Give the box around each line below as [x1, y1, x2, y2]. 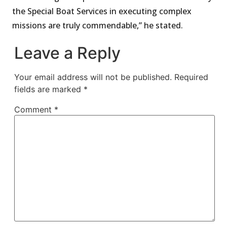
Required [174, 72, 208, 83]
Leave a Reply [14, 43, 121, 63]
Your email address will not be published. [14, 72, 172, 83]
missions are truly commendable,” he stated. [12, 19, 183, 31]
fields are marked [14, 84, 84, 95]
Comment [14, 104, 54, 115]
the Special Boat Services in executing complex [12, 5, 192, 17]
